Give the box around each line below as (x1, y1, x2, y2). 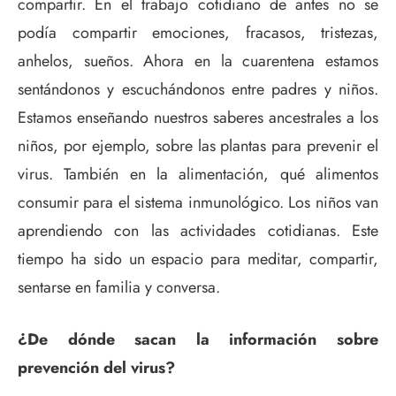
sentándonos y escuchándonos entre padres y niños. (18, 77, 378, 101)
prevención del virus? (18, 355, 175, 379)
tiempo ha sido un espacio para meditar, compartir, (18, 247, 378, 270)
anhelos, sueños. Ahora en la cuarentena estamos (18, 49, 378, 72)
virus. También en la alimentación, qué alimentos (18, 162, 378, 186)
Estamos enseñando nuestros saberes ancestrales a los (18, 105, 378, 129)
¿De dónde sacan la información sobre (18, 327, 378, 351)
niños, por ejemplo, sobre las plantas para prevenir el (18, 133, 378, 157)
